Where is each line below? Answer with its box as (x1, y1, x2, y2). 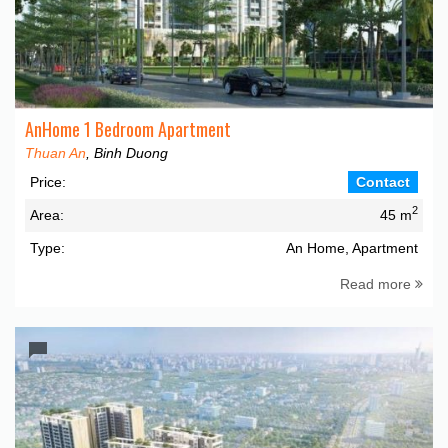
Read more (340, 275, 415, 292)
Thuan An (25, 144, 86, 161)
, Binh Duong (86, 144, 168, 161)
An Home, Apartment (286, 239, 418, 256)
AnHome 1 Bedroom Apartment (25, 115, 231, 142)
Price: (30, 173, 66, 190)
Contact (356, 173, 410, 190)
